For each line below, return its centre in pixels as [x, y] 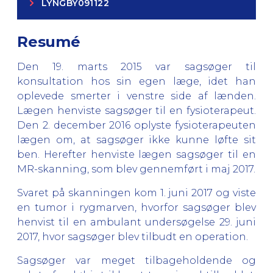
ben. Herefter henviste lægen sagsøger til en [136, 154]
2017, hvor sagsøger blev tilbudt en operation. [133, 236]
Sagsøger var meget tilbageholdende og [136, 260]
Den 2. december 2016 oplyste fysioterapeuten [136, 125]
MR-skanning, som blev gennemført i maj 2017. [136, 169]
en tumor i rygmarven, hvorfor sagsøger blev [136, 207]
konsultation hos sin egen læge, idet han [136, 81]
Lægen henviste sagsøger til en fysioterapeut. [136, 110]
